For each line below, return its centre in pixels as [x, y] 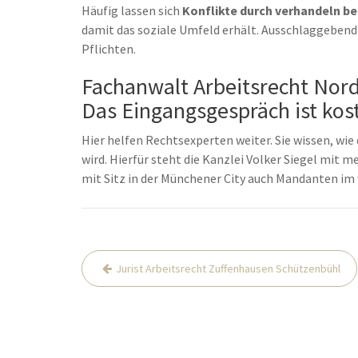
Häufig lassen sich [132, 10]
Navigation [132, 285]
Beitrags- [123, 261]
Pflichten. [109, 49]
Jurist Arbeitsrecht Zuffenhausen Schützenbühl [228, 268]
